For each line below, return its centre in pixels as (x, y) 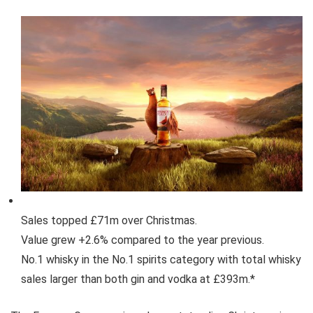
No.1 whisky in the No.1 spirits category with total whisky (161, 259)
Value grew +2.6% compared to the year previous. (143, 240)
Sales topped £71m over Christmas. (109, 220)
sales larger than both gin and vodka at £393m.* (138, 279)
